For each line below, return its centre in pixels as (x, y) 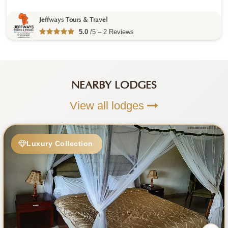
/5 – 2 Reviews (111, 32)
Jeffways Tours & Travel (74, 20)
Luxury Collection (60, 143)
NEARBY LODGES (114, 86)
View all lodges (108, 106)
